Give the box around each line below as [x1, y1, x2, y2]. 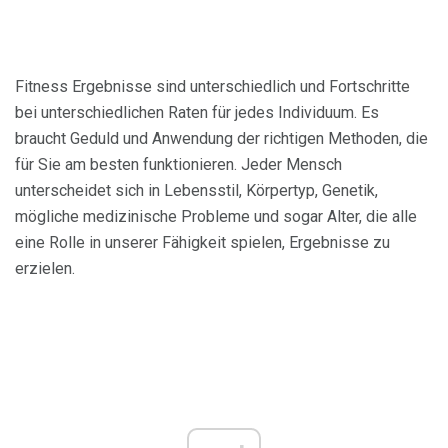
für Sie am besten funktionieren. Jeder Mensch [15, 154, 342, 174]
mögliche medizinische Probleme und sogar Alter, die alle [15, 206, 417, 226]
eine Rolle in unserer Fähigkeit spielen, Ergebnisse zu [15, 232, 390, 252]
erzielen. [15, 258, 75, 278]
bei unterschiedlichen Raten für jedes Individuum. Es [15, 102, 379, 122]
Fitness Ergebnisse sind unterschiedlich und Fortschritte [15, 76, 410, 96]
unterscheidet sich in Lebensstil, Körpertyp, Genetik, [15, 180, 378, 200]
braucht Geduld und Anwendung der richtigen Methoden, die [15, 128, 428, 148]
